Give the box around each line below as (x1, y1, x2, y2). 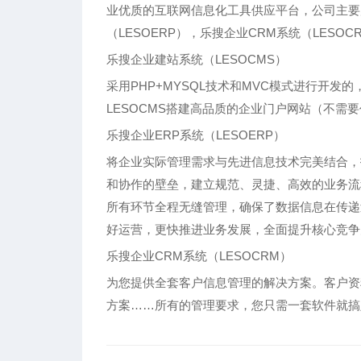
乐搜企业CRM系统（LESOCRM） (106, 249, 292, 263)
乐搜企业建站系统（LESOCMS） (106, 52, 287, 66)
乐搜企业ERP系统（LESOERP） (106, 128, 285, 142)
